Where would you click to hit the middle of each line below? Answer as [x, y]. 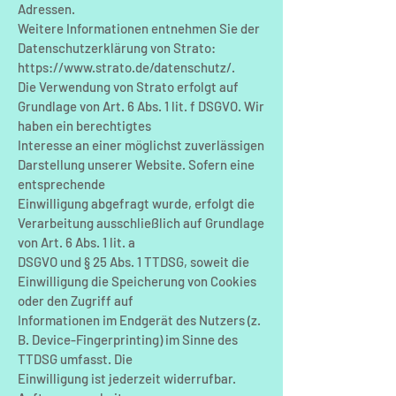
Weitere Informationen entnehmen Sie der [139, 28]
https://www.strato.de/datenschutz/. [126, 67]
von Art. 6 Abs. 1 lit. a [76, 242]
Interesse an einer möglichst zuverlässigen [141, 145]
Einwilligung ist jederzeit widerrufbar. [127, 378]
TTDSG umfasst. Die [75, 359]
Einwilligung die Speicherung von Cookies [137, 281]
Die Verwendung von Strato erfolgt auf [128, 87]
